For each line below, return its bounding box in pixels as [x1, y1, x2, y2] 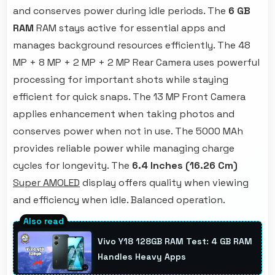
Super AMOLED [13, 176, 80, 190]
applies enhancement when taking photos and [13, 107, 234, 121]
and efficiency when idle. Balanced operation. [13, 193, 225, 207]
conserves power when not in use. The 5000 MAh [13, 125, 243, 138]
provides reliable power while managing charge [13, 142, 234, 155]
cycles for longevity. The [13, 159, 132, 172]
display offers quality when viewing [80, 176, 249, 190]
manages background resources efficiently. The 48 [13, 39, 250, 52]
